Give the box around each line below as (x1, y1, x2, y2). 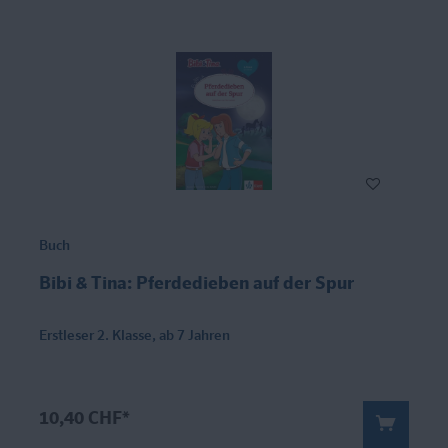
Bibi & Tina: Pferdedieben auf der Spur (39, 274, 355, 293)
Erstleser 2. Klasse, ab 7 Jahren (39, 328, 231, 343)
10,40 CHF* (39, 409, 131, 428)
